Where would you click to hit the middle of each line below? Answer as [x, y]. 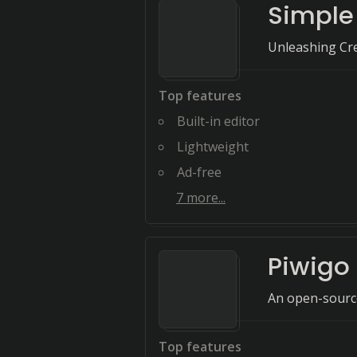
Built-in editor [218, 121]
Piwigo [309, 266]
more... [204, 198]
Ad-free [199, 172]
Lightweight [213, 147]
